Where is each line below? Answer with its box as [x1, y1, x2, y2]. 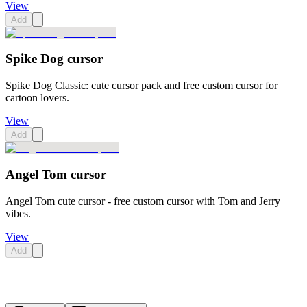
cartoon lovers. [5, 92, 69, 104]
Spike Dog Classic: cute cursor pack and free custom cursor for [5, 79, 278, 92]
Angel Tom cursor [5, 167, 106, 182]
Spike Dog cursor [5, 51, 103, 66]
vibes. [5, 207, 31, 219]
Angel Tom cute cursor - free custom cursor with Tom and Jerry [5, 195, 280, 207]
